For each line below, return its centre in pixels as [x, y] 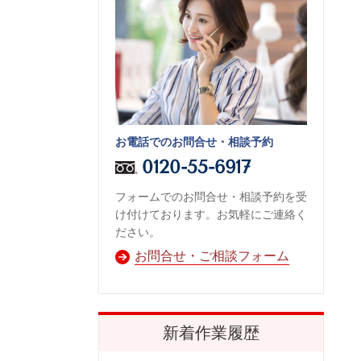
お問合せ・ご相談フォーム [212, 256]
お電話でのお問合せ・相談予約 [194, 141]
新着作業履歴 [211, 334]
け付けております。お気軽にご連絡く [211, 214]
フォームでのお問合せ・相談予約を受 [211, 196]
